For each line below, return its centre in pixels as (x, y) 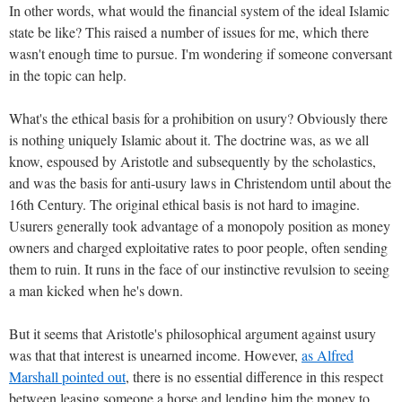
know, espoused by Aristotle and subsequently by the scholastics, (192, 161)
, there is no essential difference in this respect (254, 376)
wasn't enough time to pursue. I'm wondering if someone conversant (201, 53)
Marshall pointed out (67, 376)
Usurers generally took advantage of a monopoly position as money (200, 225)
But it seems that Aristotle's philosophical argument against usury (192, 333)
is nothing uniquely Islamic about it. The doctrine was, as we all (189, 139)
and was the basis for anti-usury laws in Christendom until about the (200, 182)
